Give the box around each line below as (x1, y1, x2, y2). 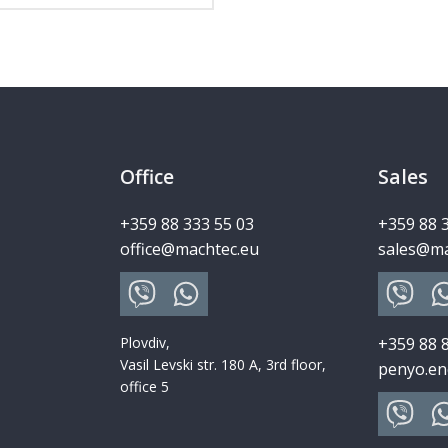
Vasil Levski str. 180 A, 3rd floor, (120, 354, 326, 374)
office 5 (120, 376, 169, 396)
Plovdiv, (120, 332, 170, 352)
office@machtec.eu (120, 237, 259, 260)
